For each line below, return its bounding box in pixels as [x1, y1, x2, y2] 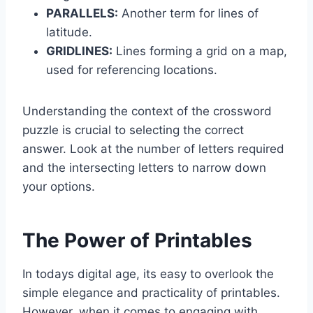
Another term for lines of [118, 6, 259, 21]
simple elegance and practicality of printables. [22, 286, 280, 300]
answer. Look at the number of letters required [22, 142, 284, 156]
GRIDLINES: [46, 44, 112, 59]
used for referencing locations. [46, 63, 217, 78]
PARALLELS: [46, 6, 118, 21]
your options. [22, 180, 95, 194]
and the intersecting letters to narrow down [22, 161, 266, 175]
